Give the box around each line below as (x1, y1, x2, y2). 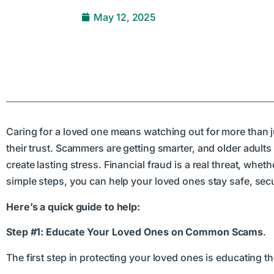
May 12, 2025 (94, 10, 157, 23)
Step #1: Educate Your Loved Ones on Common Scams (6, 226, 264, 239)
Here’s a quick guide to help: (6, 200, 141, 213)
